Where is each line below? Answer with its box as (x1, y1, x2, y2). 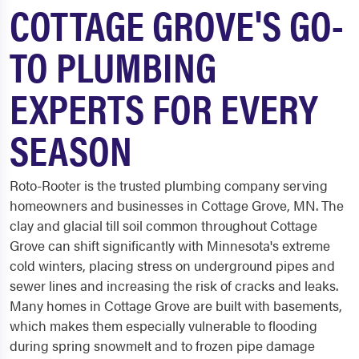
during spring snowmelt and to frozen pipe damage (10, 336, 315, 356)
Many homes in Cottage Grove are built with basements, (10, 296, 342, 316)
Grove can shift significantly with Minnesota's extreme (10, 236, 330, 256)
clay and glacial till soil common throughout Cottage (10, 216, 317, 236)
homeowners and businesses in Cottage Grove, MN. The (10, 196, 344, 216)
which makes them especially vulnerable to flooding (10, 316, 317, 336)
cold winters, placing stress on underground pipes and (10, 256, 335, 276)
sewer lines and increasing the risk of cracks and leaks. (10, 276, 338, 296)
